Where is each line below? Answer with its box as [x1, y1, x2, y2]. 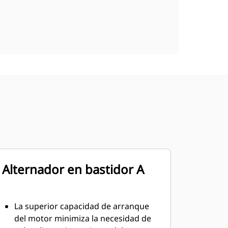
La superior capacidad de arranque [14, 201, 149, 212]
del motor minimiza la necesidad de [14, 213, 151, 224]
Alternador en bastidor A [2, 161, 144, 178]
